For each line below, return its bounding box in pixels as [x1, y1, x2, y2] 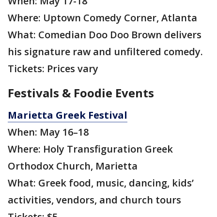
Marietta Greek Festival [8, 108, 127, 122]
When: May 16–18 [8, 125, 89, 139]
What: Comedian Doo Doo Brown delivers [8, 28, 201, 42]
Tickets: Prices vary [8, 62, 101, 76]
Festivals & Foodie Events [8, 85, 157, 101]
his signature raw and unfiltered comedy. [8, 45, 203, 59]
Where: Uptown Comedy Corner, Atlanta [8, 11, 197, 25]
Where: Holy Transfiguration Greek [8, 142, 173, 156]
